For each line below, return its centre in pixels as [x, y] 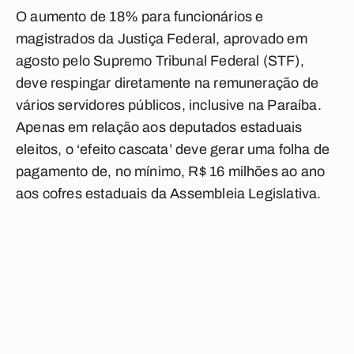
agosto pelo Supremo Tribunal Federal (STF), [160, 61]
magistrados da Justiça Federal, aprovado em [162, 39]
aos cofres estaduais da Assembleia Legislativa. [169, 194]
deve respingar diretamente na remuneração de [167, 83]
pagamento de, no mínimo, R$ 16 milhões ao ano [171, 171]
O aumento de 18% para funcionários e [140, 17]
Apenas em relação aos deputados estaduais [159, 127]
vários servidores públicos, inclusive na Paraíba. [169, 105]
